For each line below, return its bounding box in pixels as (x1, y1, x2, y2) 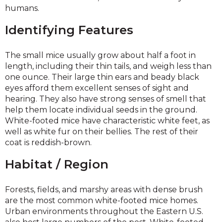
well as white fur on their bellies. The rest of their (5, 127, 198, 136)
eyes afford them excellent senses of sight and (5, 83, 189, 93)
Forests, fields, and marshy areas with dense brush (5, 185, 203, 194)
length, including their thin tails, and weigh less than (5, 61, 212, 71)
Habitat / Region (5, 157, 109, 171)
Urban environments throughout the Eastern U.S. (5, 207, 203, 216)
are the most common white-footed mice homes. (5, 196, 198, 205)
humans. (5, 3, 39, 13)
